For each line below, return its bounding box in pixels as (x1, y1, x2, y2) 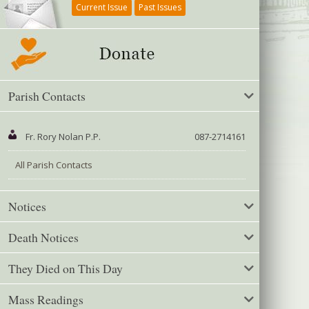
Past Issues (139, 1, 181, 14)
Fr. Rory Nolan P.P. (26, 130, 101, 143)
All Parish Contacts (15, 159, 92, 172)
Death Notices (8, 229, 79, 246)
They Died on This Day (8, 260, 123, 277)
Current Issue (76, 1, 128, 14)
